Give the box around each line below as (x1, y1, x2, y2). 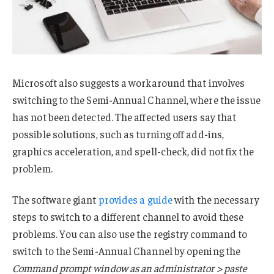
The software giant (12, 193, 98, 207)
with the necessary (172, 193, 259, 207)
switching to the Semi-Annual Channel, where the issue (12, 92, 261, 106)
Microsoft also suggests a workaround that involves (12, 75, 245, 89)
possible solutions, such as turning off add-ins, (12, 127, 224, 141)
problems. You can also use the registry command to (12, 227, 248, 241)
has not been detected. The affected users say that (12, 109, 237, 124)
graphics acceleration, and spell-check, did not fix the (12, 144, 254, 158)
